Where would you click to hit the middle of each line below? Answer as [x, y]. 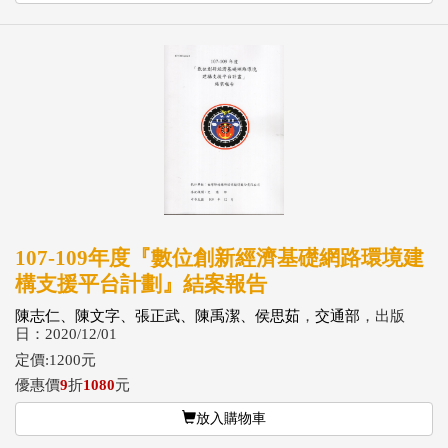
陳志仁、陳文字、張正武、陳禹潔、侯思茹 [157, 316]
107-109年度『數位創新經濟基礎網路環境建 [219, 258]
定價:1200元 [55, 359]
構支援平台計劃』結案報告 [141, 284]
